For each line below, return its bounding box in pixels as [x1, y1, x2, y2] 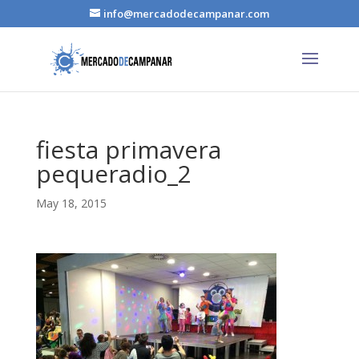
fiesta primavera [35, 132, 221, 166]
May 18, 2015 [35, 195, 107, 211]
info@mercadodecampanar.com [103, 6, 269, 21]
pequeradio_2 [35, 156, 192, 190]
